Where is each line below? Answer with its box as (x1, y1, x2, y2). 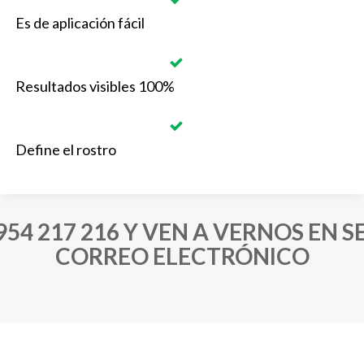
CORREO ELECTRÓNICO (54, 241, 310, 270)
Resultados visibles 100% (15, 76, 175, 95)
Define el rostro (15, 140, 119, 158)
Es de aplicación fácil (15, 13, 145, 32)
